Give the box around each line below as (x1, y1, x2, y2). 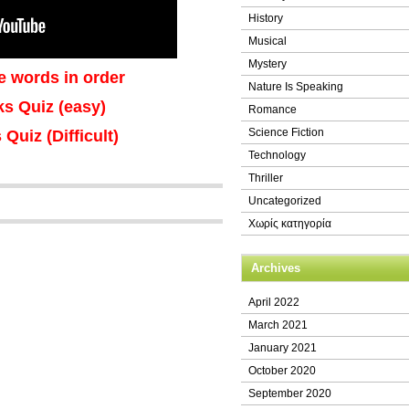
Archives (251, 261, 300, 275)
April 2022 (248, 296, 299, 309)
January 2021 (248, 341, 317, 354)
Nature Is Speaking (248, 80, 343, 93)
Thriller (248, 172, 283, 184)
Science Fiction (248, 126, 324, 139)
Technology (248, 149, 306, 162)
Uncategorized (248, 194, 321, 207)
